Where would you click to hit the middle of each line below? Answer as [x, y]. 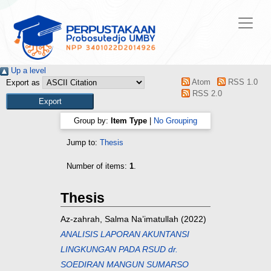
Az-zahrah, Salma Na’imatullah [119, 219]
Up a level [27, 71]
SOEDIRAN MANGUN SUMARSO [125, 265]
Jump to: [83, 143]
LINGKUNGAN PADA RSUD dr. [119, 250]
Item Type [129, 121]
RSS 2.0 [206, 94]
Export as [23, 83]
